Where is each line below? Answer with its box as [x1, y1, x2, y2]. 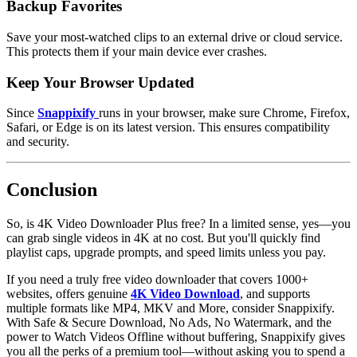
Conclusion [6, 179, 97, 201]
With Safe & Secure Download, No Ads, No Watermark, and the [6, 316, 331, 330]
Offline [127, 330, 163, 344]
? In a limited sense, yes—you [200, 217, 351, 231]
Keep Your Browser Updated [6, 73, 194, 91]
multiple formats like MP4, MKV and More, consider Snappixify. [6, 301, 335, 316]
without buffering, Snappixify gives [163, 330, 345, 344]
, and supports [240, 287, 310, 301]
